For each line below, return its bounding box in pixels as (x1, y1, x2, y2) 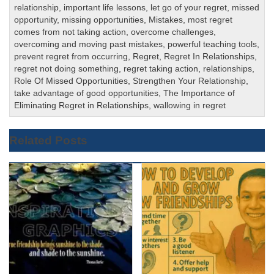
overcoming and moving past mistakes (14, 40, 163, 50)
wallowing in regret (154, 101, 226, 111)
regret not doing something (14, 64, 119, 74)
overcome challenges (131, 28, 214, 37)
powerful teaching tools (168, 40, 257, 50)
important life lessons (64, 3, 146, 13)
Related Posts (9, 133, 88, 147)
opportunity (14, 15, 57, 25)
